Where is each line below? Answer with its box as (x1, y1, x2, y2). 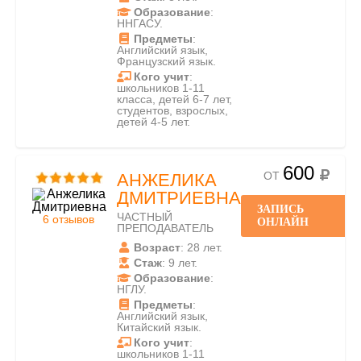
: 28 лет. (180, 241, 222, 254)
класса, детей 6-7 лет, (117, 93, 232, 106)
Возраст (134, 241, 180, 254)
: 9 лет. (162, 256, 197, 269)
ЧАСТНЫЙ (117, 210, 172, 223)
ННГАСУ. (117, 17, 163, 30)
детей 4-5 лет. (117, 115, 190, 128)
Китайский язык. (117, 321, 201, 334)
